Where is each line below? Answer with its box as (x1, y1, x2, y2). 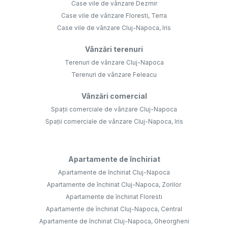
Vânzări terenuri (85, 45, 143, 54)
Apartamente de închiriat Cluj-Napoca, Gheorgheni (39, 217, 189, 225)
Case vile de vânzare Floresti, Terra (61, 12, 167, 20)
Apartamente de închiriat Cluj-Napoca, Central (46, 205, 182, 213)
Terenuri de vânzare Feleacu (71, 71, 157, 79)
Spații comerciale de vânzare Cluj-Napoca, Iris (45, 118, 183, 126)
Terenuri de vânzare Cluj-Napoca (64, 59, 164, 67)
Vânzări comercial (81, 92, 147, 101)
